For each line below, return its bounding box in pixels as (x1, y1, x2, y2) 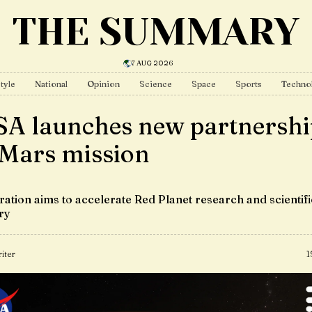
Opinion (87, 79, 120, 89)
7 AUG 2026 (131, 58, 173, 68)
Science (139, 79, 172, 89)
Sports (235, 79, 262, 89)
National (35, 79, 68, 89)
